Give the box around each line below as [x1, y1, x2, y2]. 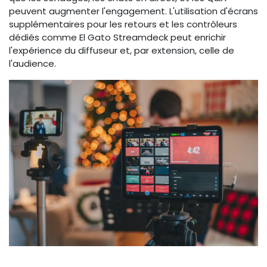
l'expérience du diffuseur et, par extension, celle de [9, 44, 234, 57]
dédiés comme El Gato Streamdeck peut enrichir [9, 30, 226, 44]
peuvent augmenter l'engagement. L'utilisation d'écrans [9, 4, 258, 17]
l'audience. [9, 57, 56, 70]
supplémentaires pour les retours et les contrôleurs [9, 17, 237, 30]
